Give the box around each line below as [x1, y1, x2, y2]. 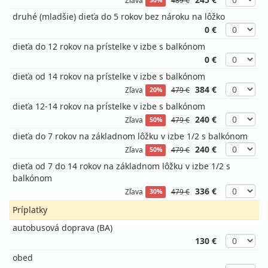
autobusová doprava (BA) [13, 222, 112, 233]
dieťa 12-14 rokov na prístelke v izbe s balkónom [13, 100, 205, 112]
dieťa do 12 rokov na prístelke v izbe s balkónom [13, 41, 205, 52]
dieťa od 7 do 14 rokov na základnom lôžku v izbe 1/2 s [13, 160, 230, 172]
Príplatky [13, 204, 47, 215]
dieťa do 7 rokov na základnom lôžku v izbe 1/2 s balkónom [13, 130, 248, 142]
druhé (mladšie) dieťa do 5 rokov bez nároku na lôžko [13, 11, 225, 22]
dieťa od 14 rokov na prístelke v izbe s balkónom [13, 71, 205, 82]
